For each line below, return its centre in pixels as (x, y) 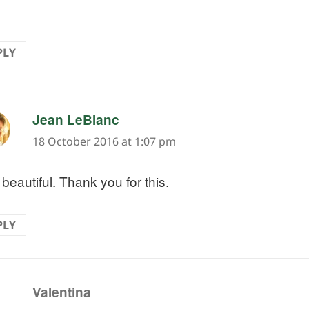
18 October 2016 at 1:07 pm (104, 142)
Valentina (61, 292)
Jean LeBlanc (76, 120)
